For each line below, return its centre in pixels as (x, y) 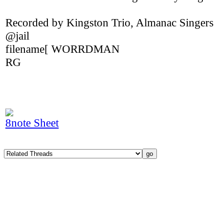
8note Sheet (32, 123)
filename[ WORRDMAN (63, 49)
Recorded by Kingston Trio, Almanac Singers (109, 22)
